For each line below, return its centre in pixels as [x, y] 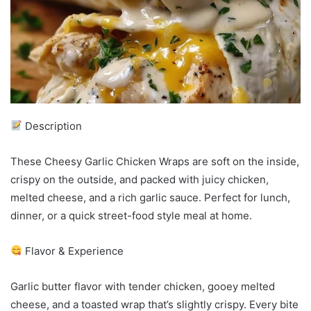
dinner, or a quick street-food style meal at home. [131, 215]
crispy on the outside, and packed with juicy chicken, [140, 179]
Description [52, 126]
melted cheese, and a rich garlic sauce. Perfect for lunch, [150, 197]
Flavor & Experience [73, 251]
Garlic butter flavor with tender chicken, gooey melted [143, 286]
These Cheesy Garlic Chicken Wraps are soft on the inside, [155, 161]
